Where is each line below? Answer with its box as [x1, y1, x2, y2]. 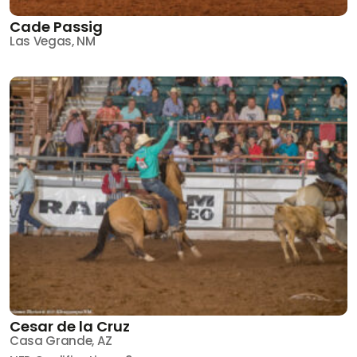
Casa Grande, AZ [10, 331, 112, 349]
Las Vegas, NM [10, 32, 96, 49]
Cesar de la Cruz [10, 316, 130, 336]
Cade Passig [10, 16, 103, 37]
